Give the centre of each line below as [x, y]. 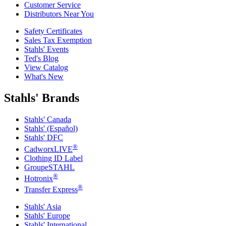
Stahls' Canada [48, 120]
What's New [44, 77]
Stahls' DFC [44, 138]
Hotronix [39, 178]
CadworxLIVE [48, 149]
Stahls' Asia [43, 207]
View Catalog [46, 68]
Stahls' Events [46, 49]
